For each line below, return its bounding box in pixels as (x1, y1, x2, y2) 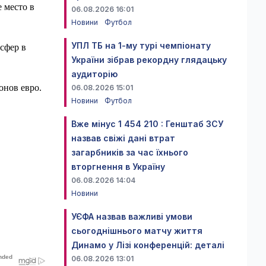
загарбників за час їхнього (71, 147, 188, 157)
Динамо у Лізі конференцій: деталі (71, 240, 224, 250)
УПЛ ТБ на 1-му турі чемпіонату (71, 40, 211, 50)
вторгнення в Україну (71, 161, 165, 172)
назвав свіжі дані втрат (71, 133, 175, 143)
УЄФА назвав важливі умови (71, 211, 192, 221)
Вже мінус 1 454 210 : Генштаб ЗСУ (71, 119, 223, 129)
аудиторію (71, 69, 118, 79)
